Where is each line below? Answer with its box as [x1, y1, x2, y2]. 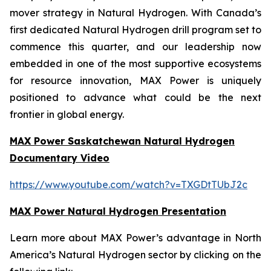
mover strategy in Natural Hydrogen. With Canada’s [10, 7, 261, 19]
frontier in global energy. [10, 108, 124, 120]
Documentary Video [10, 152, 109, 164]
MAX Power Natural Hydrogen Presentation [10, 205, 226, 217]
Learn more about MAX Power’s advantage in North [10, 232, 261, 244]
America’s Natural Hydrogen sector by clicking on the [10, 249, 261, 261]
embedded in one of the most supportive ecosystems [10, 57, 261, 70]
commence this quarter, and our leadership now [10, 41, 261, 53]
